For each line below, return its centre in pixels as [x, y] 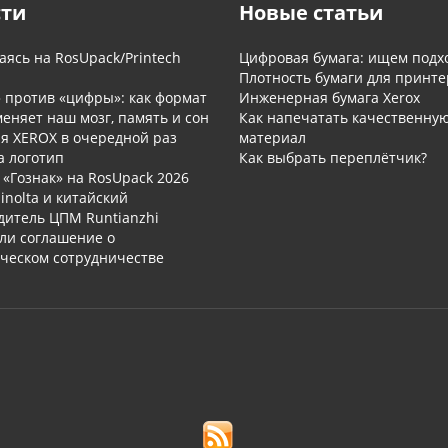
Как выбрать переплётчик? [333, 157]
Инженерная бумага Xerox [329, 97]
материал [272, 137]
